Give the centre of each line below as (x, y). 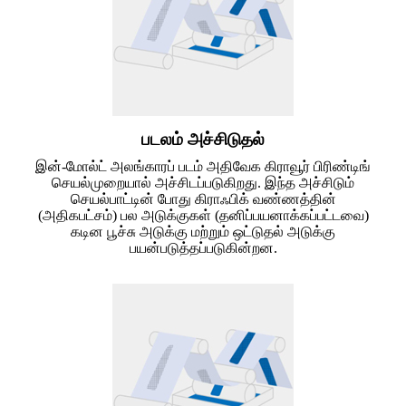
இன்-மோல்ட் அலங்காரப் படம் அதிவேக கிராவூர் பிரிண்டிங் (203, 166)
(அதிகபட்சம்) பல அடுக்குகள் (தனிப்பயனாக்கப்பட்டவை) (203, 215)
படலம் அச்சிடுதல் (203, 139)
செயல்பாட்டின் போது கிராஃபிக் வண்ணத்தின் (203, 198)
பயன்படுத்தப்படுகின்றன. (203, 247)
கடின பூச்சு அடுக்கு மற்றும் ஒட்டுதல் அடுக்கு (203, 231)
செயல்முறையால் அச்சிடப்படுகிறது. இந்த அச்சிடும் (203, 182)
